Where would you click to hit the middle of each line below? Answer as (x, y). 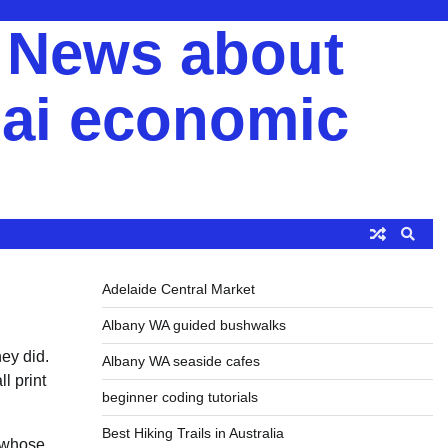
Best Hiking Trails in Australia (192, 433)
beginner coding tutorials (179, 397)
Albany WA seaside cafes (180, 361)
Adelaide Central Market (178, 289)
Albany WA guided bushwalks (193, 325)
